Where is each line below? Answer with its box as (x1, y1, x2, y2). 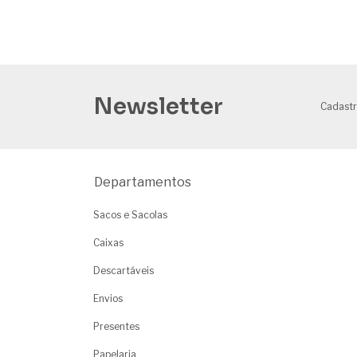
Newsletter (93, 92, 223, 121)
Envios (93, 292, 123, 304)
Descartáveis (93, 264, 154, 277)
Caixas (93, 236, 124, 249)
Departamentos (94, 174, 191, 190)
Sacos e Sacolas (93, 208, 167, 221)
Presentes (93, 320, 139, 332)
